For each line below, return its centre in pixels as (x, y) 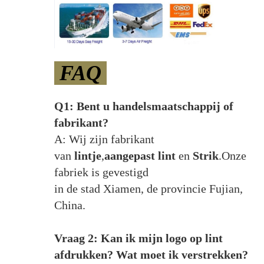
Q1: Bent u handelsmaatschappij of (143, 106)
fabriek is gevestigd (103, 172)
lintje (88, 155)
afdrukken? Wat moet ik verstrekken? (151, 254)
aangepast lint (140, 155)
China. (70, 205)
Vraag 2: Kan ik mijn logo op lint (138, 238)
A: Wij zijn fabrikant (104, 139)
